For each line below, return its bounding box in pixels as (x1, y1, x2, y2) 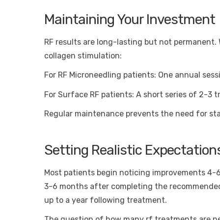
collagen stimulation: (44, 51, 122, 61)
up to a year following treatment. (44, 195, 167, 205)
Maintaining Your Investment (44, 11, 215, 27)
